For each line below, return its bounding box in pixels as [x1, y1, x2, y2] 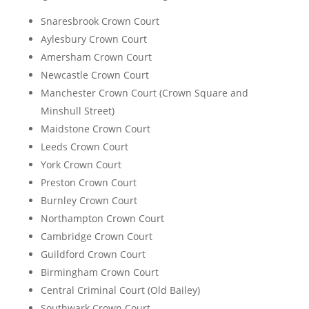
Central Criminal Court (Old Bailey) [40, 283, 200, 297]
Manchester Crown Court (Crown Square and [40, 86, 248, 100]
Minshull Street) [40, 104, 114, 118]
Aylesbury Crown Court [40, 32, 147, 46]
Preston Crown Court [40, 176, 137, 190]
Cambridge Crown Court [40, 230, 152, 243]
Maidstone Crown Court [40, 122, 150, 136]
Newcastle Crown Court [40, 68, 149, 82]
